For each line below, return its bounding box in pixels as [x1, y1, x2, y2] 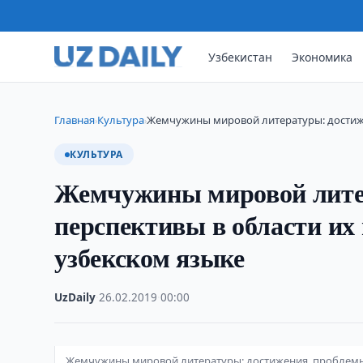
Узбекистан [208, 49, 273, 65]
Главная [54, 113, 96, 127]
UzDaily [54, 290, 96, 305]
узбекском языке [54, 238, 245, 276]
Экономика [292, 49, 353, 65]
